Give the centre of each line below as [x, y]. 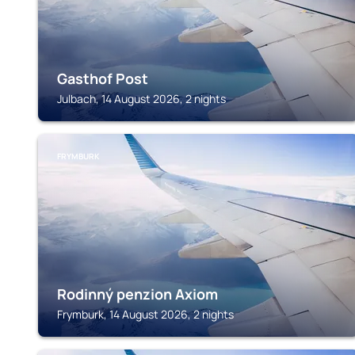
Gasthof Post [103, 78]
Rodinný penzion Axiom [137, 294]
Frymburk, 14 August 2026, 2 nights [145, 314]
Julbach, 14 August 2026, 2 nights [141, 99]
